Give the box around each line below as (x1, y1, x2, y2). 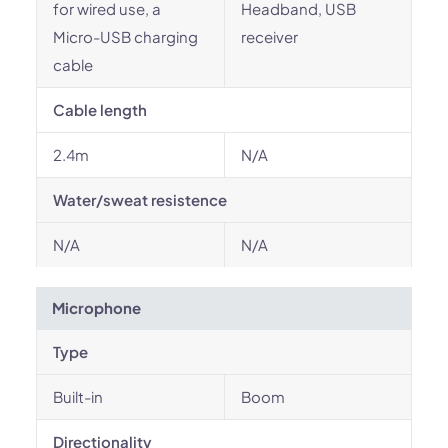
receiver (241, 27, 298, 46)
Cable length (53, 100, 147, 119)
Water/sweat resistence (53, 190, 227, 209)
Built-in (53, 387, 103, 406)
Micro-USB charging (53, 27, 198, 46)
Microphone (52, 298, 141, 317)
